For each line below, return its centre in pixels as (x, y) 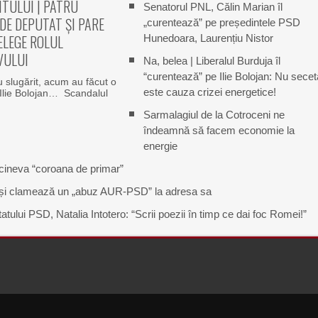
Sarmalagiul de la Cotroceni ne (214, 115)
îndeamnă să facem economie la (219, 130)
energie (160, 146)
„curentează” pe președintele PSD (221, 22)
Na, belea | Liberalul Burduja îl (212, 61)
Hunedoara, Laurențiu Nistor (208, 38)
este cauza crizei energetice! (209, 92)
